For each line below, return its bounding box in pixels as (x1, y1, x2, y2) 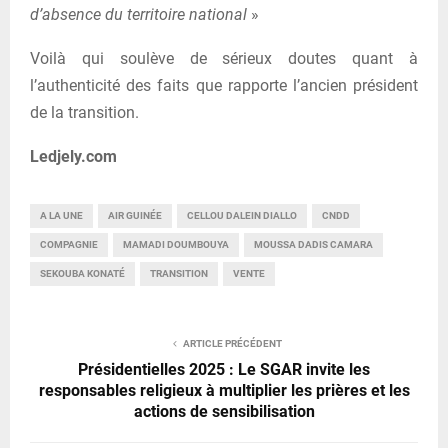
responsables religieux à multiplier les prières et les (38, 381, 410, 401)
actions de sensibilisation (133, 402, 315, 422)
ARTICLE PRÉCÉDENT (182, 338, 282, 350)
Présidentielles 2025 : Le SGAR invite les (78, 360, 370, 380)
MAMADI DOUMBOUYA (123, 239, 229, 251)
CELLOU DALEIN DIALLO (187, 210, 297, 222)
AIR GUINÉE (108, 210, 162, 222)
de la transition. (30, 103, 139, 123)
